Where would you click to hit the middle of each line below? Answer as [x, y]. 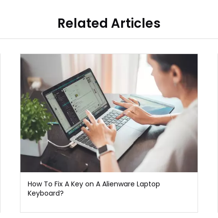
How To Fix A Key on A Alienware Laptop [94, 184]
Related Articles [109, 23]
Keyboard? [45, 193]
